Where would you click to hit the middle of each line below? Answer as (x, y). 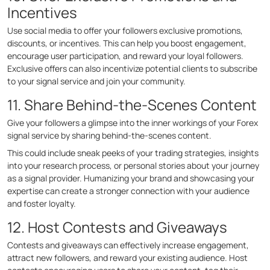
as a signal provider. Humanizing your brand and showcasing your (131, 178)
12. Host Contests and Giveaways (117, 227)
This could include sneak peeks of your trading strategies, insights (133, 153)
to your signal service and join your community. (96, 81)
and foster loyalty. (42, 204)
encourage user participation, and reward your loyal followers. (125, 56)
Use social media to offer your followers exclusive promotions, (125, 31)
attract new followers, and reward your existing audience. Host (127, 258)
